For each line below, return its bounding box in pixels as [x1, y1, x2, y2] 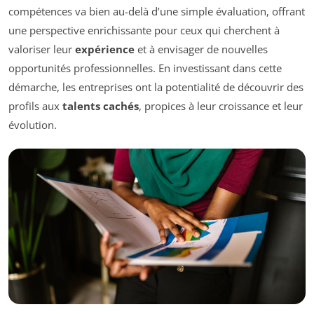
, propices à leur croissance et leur [139, 99, 303, 114]
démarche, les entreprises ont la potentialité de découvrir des [8, 80, 303, 95]
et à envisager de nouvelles [135, 42, 268, 57]
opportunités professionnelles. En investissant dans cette [8, 61, 282, 76]
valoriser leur [8, 42, 75, 57]
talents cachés [62, 99, 139, 114]
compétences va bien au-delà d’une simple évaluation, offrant [8, 4, 305, 19]
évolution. [8, 118, 57, 132]
